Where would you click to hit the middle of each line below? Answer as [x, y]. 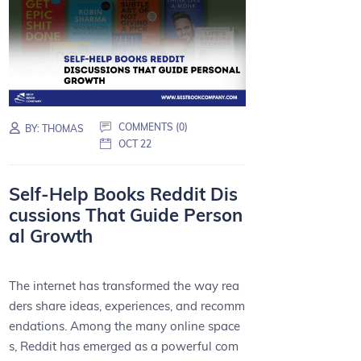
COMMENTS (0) [154, 127]
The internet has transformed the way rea [124, 285]
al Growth [51, 237]
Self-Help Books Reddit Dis [124, 195]
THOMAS [63, 129]
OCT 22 [135, 144]
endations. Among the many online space [125, 326]
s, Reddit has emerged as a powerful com [124, 346]
